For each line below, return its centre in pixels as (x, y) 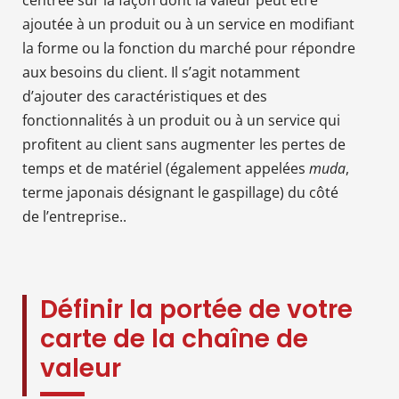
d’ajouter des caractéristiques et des (145, 96)
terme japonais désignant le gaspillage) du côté (180, 192)
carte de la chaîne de (174, 338)
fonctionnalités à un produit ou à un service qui (181, 120)
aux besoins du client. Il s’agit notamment (161, 72)
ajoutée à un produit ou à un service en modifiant (188, 24)
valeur (81, 368)
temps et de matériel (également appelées (166, 168)
